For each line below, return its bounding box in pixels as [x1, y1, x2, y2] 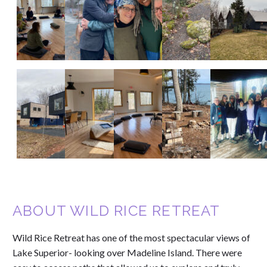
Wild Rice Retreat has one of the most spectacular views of [13, 231, 250, 243]
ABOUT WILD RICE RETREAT [13, 202, 221, 220]
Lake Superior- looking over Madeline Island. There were [13, 246, 242, 258]
